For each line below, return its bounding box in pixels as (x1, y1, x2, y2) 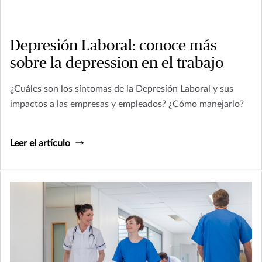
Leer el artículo (10, 139, 70, 149)
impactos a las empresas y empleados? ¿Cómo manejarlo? (10, 99, 244, 109)
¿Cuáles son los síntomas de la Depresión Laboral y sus (10, 84, 233, 94)
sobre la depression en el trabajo (10, 56, 223, 71)
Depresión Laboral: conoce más (10, 38, 217, 54)
